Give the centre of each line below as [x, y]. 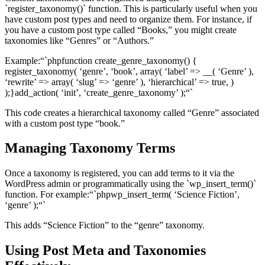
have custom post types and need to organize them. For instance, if [128, 19]
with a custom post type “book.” [65, 123]
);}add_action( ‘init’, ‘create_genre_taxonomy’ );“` [99, 92]
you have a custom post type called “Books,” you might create [121, 30]
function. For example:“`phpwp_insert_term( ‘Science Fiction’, [122, 195]
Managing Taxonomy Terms [90, 148]
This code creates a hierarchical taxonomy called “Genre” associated [132, 112]
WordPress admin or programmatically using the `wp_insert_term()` [130, 184]
